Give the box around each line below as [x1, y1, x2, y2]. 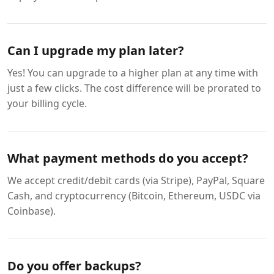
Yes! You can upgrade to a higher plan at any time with [7, 66, 258, 80]
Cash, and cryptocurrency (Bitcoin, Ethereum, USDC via [7, 189, 261, 202]
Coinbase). [7, 204, 56, 218]
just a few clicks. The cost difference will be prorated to [7, 81, 261, 95]
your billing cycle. [7, 97, 87, 110]
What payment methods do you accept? [7, 150, 248, 166]
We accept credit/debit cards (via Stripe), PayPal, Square [7, 174, 265, 187]
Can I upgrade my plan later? [7, 42, 184, 59]
